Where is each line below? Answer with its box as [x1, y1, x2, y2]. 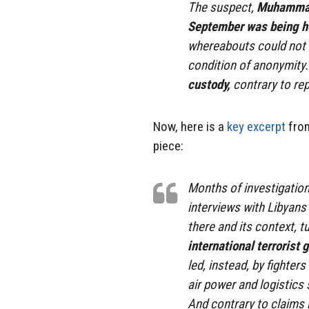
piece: [153, 138, 183, 154]
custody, [188, 77, 230, 93]
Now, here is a [153, 119, 227, 135]
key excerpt [227, 119, 286, 135]
